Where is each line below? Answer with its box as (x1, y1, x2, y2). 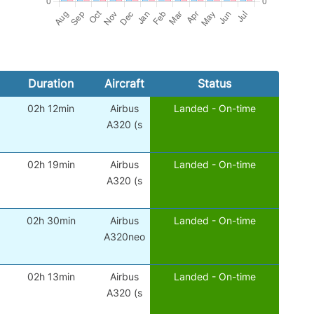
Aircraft (104, 76, 144, 91)
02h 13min (27, 271, 75, 283)
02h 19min (27, 158, 75, 171)
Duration (27, 76, 74, 91)
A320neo (103, 231, 145, 243)
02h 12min (27, 102, 75, 115)
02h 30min (26, 214, 76, 227)
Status (197, 76, 231, 91)
